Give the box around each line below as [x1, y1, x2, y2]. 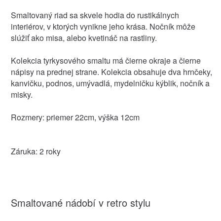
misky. [10, 88, 33, 100]
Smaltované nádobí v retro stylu [10, 195, 150, 210]
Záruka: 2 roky [10, 145, 61, 157]
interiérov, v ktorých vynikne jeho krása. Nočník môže [10, 20, 195, 32]
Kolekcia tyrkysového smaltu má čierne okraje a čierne [10, 54, 201, 66]
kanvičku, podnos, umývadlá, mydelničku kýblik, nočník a [10, 77, 210, 89]
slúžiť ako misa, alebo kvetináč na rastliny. [10, 32, 157, 43]
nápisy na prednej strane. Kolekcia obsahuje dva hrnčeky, [10, 66, 212, 77]
